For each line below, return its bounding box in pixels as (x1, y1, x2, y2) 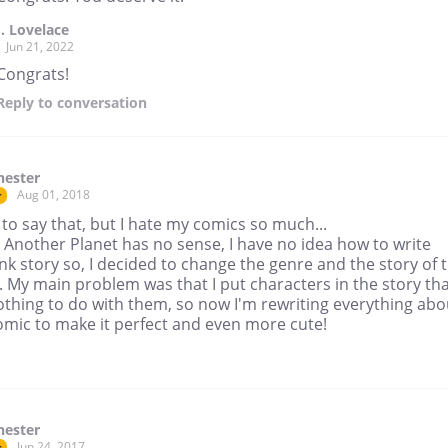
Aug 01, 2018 (17, 186, 90, 204)
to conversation (34, 93, 147, 113)
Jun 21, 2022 (6, 38, 74, 56)
